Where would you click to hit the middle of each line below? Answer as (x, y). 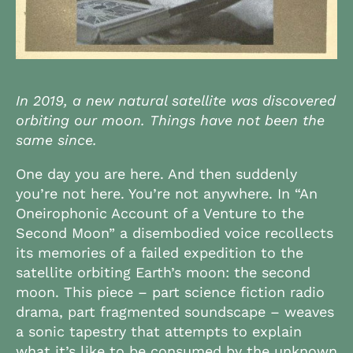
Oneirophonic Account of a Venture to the (160, 213)
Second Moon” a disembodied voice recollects (175, 233)
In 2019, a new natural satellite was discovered (176, 100)
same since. (56, 140)
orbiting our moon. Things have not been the (170, 120)
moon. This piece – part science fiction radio (170, 292)
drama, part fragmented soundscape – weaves (175, 312)
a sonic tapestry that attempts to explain (159, 331)
